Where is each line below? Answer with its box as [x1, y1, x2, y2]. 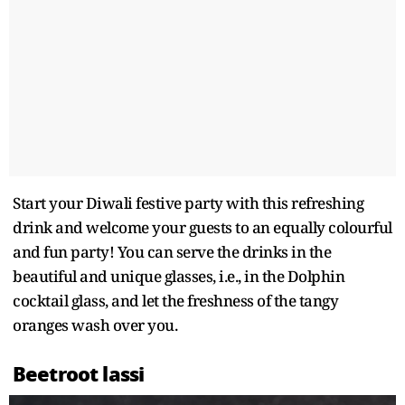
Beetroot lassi [13, 359, 145, 391]
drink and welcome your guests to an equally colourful [13, 217, 392, 239]
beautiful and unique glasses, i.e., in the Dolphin [13, 266, 344, 287]
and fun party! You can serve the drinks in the [13, 241, 331, 263]
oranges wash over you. [13, 315, 177, 336]
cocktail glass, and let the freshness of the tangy [13, 290, 338, 312]
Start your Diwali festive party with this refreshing [13, 193, 363, 214]
